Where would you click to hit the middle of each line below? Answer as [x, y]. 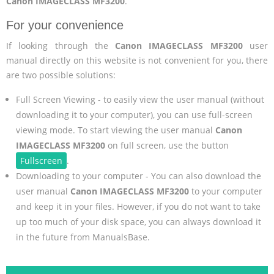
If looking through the [61, 45]
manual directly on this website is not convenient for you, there [137, 60]
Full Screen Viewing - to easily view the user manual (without [140, 99]
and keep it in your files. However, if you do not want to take [138, 206]
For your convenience [65, 25]
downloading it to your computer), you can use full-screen [134, 114]
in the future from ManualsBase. [83, 237]
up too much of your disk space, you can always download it [138, 221]
